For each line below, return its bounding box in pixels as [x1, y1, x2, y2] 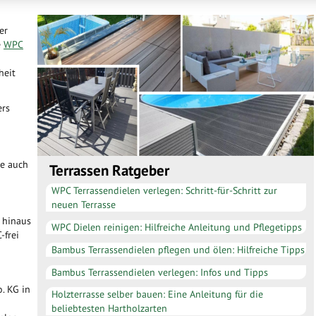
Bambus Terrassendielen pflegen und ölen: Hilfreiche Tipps [51, 243, 305, 256]
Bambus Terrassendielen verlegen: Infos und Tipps [51, 265, 268, 279]
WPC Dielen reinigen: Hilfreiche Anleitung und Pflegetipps [51, 221, 302, 234]
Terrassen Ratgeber [49, 161, 170, 181]
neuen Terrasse [51, 198, 116, 212]
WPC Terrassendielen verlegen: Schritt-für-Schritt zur [51, 184, 277, 197]
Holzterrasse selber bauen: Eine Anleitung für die [51, 288, 263, 301]
